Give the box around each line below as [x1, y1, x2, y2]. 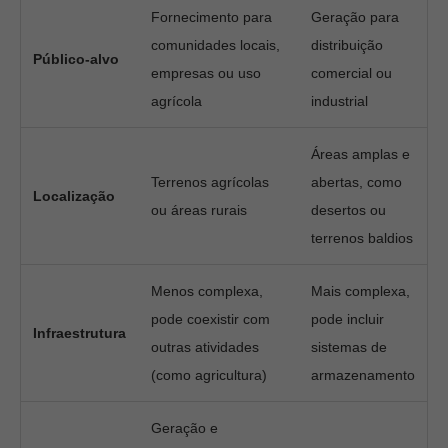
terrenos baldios [311, 230, 413, 246]
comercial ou [311, 65, 392, 81]
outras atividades [151, 339, 259, 355]
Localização [33, 188, 115, 204]
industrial [311, 93, 368, 109]
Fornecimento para [151, 9, 272, 25]
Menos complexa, [151, 283, 263, 299]
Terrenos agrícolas [151, 174, 269, 190]
